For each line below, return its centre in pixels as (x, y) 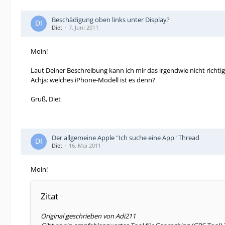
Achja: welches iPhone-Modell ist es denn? (93, 80)
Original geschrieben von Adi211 (88, 216)
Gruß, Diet (46, 99)
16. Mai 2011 (85, 145)
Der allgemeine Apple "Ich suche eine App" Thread (126, 138)
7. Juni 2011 (84, 27)
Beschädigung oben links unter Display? (111, 20)
